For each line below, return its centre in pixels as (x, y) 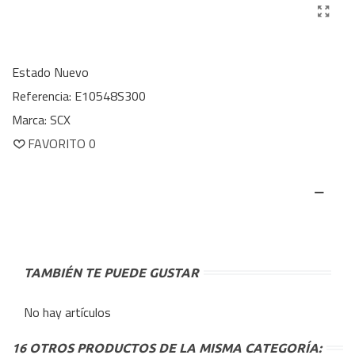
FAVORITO (57, 143)
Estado (31, 72)
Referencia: (42, 96)
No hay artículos (67, 312)
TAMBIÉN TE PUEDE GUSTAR (111, 273)
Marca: (29, 120)
